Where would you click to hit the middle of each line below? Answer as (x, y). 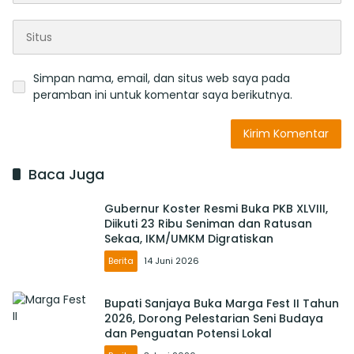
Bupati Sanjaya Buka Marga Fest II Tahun (222, 303)
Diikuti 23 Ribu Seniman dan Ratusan (208, 223)
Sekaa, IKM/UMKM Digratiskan (189, 238)
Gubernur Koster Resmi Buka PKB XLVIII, (216, 208)
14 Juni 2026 (171, 260)
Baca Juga (66, 175)
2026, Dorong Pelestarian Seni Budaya (214, 318)
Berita (121, 260)
